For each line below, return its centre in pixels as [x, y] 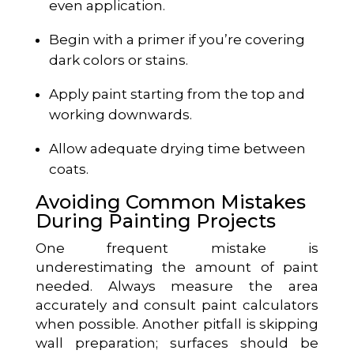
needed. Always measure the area [177, 286]
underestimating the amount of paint [177, 267]
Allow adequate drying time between [177, 148]
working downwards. [120, 114]
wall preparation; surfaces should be [177, 343]
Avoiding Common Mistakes [170, 201]
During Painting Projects [155, 220]
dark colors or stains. [118, 60]
